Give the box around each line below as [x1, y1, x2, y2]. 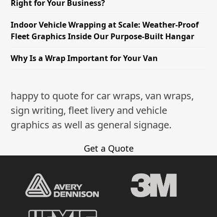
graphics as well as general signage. [11, 118, 172, 131]
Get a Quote [83, 142, 134, 154]
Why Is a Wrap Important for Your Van [11, 52, 158, 63]
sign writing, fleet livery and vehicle [11, 103, 168, 117]
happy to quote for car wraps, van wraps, [11, 89, 194, 102]
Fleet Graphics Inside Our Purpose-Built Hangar [11, 31, 195, 42]
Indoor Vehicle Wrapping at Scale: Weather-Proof [11, 19, 199, 30]
